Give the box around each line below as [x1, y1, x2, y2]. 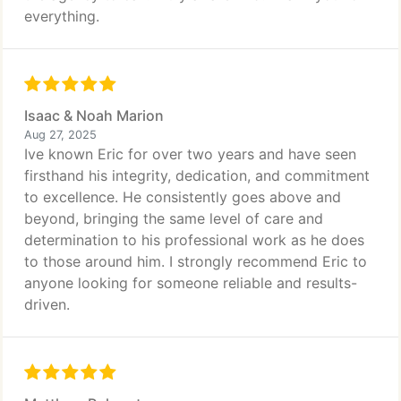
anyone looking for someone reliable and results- [24, 274, 357, 292]
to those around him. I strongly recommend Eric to [24, 252, 367, 270]
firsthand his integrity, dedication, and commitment [24, 166, 370, 184]
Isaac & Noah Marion [24, 107, 164, 124]
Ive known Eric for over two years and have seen [24, 145, 356, 163]
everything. [24, 7, 99, 25]
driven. [24, 295, 70, 313]
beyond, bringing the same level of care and [24, 209, 323, 227]
